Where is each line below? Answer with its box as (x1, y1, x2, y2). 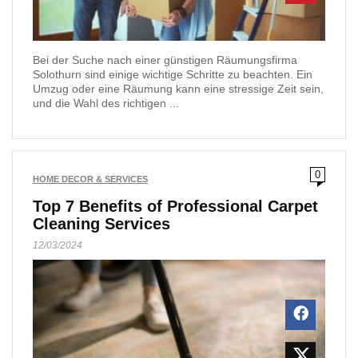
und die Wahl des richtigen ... (33, 96, 179, 109)
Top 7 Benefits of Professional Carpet (33, 197, 318, 215)
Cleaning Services (33, 214, 170, 233)
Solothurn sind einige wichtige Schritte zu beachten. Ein (33, 67, 312, 81)
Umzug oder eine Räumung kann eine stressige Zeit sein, (33, 82, 324, 95)
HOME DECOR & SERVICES (33, 173, 148, 184)
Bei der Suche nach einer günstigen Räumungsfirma (33, 53, 297, 66)
